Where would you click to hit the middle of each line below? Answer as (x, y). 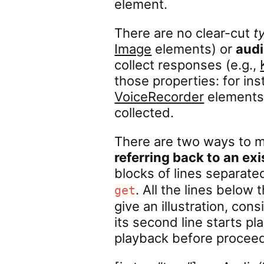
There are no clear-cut (184, 33)
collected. (144, 113)
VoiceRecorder (159, 97)
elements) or (194, 49)
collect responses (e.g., (187, 65)
